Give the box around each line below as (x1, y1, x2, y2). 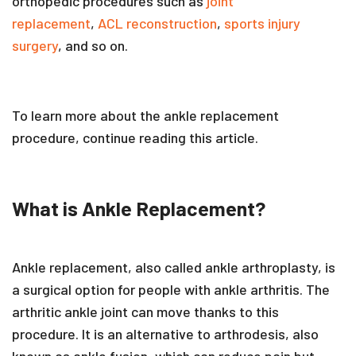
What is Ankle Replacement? (12, 195, 265, 220)
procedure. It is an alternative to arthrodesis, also (12, 324, 319, 342)
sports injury (224, 14, 300, 32)
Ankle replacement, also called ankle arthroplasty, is (12, 257, 335, 276)
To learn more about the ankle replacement (12, 106, 279, 124)
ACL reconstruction (98, 14, 217, 32)
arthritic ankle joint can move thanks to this (12, 302, 279, 320)
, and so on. (58, 36, 131, 54)
